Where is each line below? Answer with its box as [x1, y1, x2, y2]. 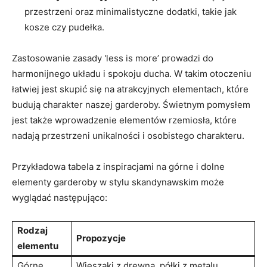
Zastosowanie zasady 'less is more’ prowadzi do [12, 52, 213, 64]
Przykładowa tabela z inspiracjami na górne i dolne [12, 160, 225, 172]
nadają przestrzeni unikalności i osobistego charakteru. [12, 129, 244, 141]
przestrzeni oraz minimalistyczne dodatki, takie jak [24, 5, 237, 17]
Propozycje [76, 232, 126, 244]
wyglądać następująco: [12, 191, 107, 203]
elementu [17, 240, 58, 252]
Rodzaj [17, 224, 48, 236]
